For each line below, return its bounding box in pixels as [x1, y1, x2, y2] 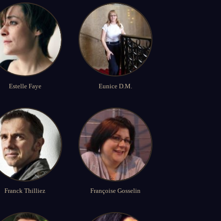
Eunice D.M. [98, 82, 132, 90]
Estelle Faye [8, 82, 41, 90]
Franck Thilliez [4, 186, 46, 194]
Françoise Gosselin [90, 186, 141, 194]
